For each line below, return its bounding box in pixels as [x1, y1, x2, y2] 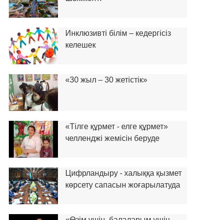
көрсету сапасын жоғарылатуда [65, 181, 180, 189]
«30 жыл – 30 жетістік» [65, 76, 147, 84]
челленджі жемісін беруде [65, 134, 160, 142]
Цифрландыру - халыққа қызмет [65, 169, 182, 177]
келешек [65, 41, 96, 49]
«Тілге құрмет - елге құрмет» [65, 122, 168, 131]
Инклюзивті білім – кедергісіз [65, 29, 171, 37]
